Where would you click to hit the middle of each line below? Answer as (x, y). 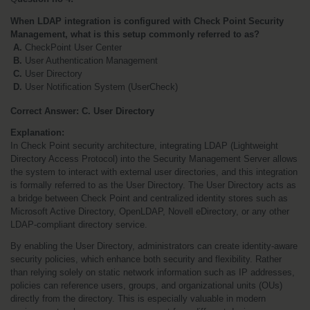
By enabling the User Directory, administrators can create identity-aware (154, 246)
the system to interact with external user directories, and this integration (154, 172)
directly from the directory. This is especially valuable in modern (138, 298)
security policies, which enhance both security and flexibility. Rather (146, 259)
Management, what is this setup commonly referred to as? (135, 34)
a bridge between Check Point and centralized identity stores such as (149, 198)
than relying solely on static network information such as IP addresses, (153, 272)
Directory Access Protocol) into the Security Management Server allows (154, 158)
